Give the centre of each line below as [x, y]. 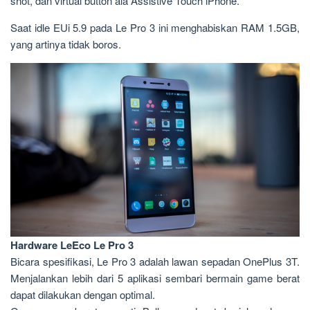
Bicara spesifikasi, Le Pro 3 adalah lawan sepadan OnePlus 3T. [155, 262]
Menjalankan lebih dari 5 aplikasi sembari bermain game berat [155, 278]
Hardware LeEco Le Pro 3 [72, 245]
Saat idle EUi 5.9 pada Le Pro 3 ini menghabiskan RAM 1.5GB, [155, 27]
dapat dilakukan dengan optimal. [83, 295]
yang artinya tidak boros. [66, 44]
